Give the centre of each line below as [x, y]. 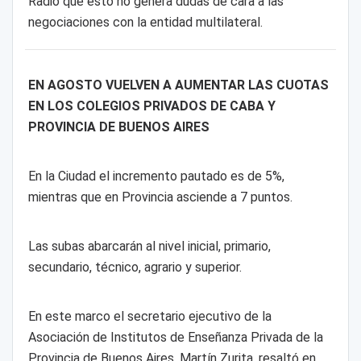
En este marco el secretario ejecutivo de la [149, 316]
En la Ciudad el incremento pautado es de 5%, [156, 176]
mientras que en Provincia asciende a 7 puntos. [160, 197]
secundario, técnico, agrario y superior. [135, 267]
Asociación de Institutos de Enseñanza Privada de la [175, 337]
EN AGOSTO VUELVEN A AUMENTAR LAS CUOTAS [178, 85]
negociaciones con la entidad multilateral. [145, 23]
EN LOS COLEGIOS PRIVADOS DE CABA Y [151, 106]
